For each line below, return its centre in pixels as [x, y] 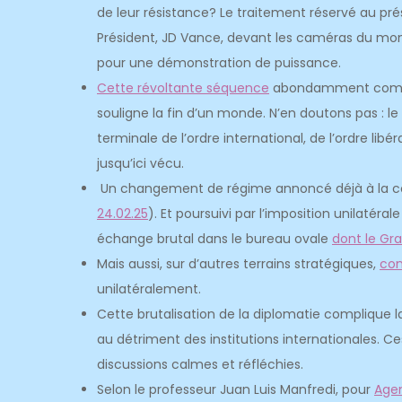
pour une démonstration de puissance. [221, 63]
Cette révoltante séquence [183, 88]
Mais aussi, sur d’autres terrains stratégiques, [238, 264]
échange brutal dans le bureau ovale [214, 239]
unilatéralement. [149, 289]
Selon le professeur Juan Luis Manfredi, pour [236, 389]
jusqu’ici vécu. [140, 163]
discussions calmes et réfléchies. [202, 364]
